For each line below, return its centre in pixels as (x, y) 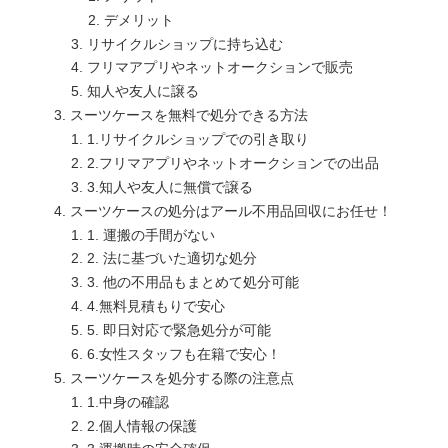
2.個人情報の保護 (142, 425)
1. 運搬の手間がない (151, 234)
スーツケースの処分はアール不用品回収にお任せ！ (230, 210)
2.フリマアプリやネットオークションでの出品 (233, 162)
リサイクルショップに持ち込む (185, 43)
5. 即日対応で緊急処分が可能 (179, 330)
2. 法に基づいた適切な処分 (172, 258)
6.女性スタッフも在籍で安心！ (184, 353)
